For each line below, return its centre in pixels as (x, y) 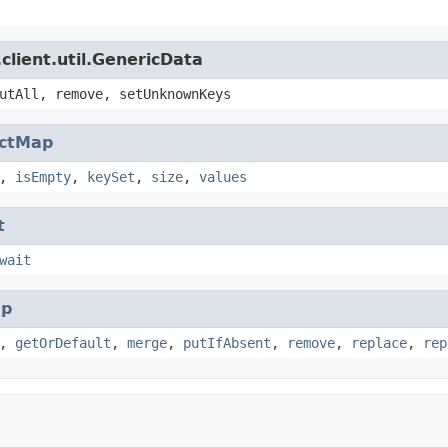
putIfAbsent (227, 342)
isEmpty (43, 176)
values (223, 176)
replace (379, 342)
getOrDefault (63, 342)
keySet (111, 176)
